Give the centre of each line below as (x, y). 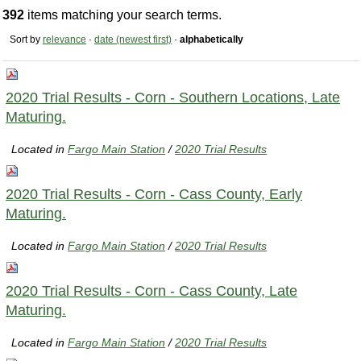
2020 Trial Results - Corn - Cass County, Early (154, 194)
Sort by (25, 40)
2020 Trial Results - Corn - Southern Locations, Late (173, 97)
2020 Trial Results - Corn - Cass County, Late (151, 290)
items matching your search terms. (123, 15)
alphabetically (212, 40)
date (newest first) (133, 40)
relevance (64, 40)
